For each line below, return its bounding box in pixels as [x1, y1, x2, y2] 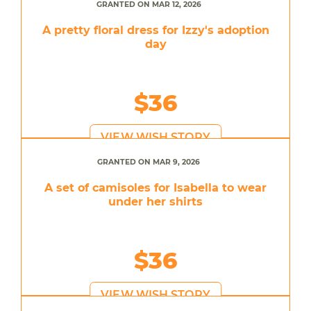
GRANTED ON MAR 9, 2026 [97, 157, 200, 167]
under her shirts [108, 194, 203, 208]
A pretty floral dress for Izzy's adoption [42, 23, 269, 37]
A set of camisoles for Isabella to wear [44, 180, 267, 194]
